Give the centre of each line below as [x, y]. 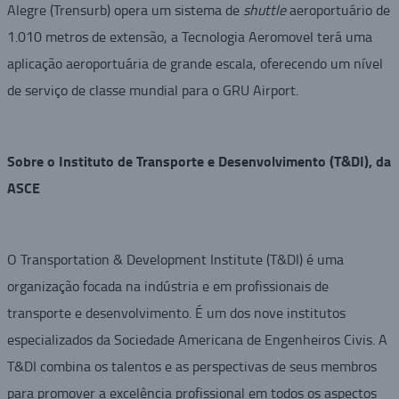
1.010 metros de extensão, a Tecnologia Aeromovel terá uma [189, 37]
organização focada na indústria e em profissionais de [167, 286]
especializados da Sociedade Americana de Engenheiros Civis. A [197, 340]
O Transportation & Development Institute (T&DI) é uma [175, 260]
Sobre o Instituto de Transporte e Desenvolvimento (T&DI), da [199, 161]
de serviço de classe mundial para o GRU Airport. [152, 90]
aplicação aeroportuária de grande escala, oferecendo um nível [195, 64]
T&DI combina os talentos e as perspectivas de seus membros [191, 366]
